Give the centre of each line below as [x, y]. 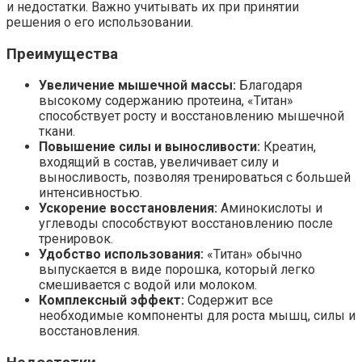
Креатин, [288, 147]
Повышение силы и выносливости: [149, 147]
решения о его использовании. [100, 22]
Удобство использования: [121, 255]
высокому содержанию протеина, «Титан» [166, 101]
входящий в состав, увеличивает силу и [159, 162]
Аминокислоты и [270, 208]
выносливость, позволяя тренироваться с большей [195, 178]
